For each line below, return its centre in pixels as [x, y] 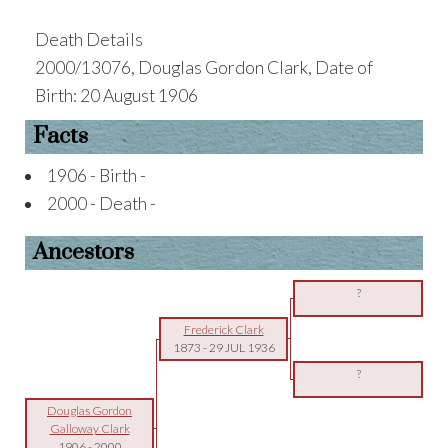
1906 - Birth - [96, 175]
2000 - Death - [101, 203]
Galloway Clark [89, 428]
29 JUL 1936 [241, 347]
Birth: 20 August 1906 [116, 95]
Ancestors [83, 252]
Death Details [89, 39]
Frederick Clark [223, 329]
